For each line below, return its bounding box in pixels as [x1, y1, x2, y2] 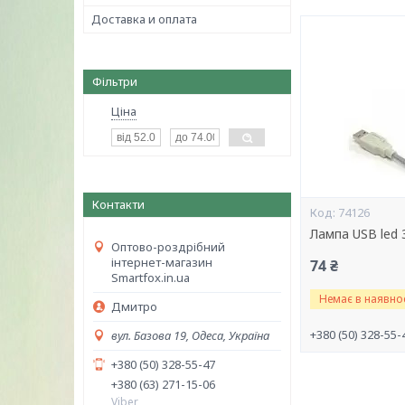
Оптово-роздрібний [111, 239, 225, 255]
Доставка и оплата [91, 11, 197, 27]
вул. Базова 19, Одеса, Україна [111, 327, 269, 344]
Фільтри [92, 73, 137, 89]
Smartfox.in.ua [111, 269, 190, 286]
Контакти [92, 196, 145, 212]
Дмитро [111, 298, 157, 315]
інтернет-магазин [111, 254, 212, 270]
